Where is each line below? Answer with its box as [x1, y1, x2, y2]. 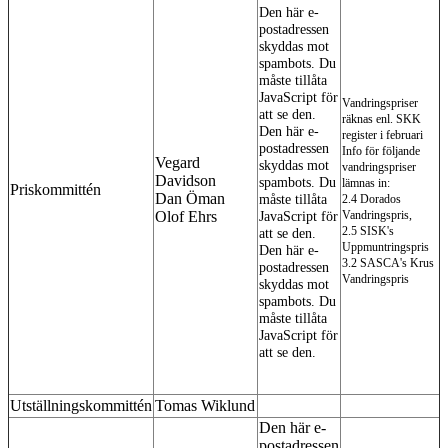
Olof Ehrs [155, 207, 217, 225]
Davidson [155, 171, 216, 189]
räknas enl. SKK [342, 111, 421, 126]
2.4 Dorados [342, 191, 401, 206]
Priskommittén [10, 180, 101, 198]
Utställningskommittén [10, 396, 152, 414]
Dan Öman [155, 189, 225, 207]
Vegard [155, 153, 200, 171]
